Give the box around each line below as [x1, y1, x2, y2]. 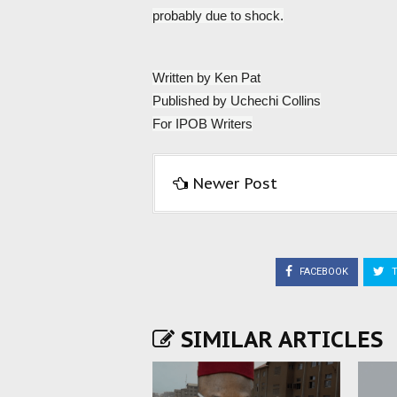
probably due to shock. [152, 8, 284, 23]
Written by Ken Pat [152, 70, 261, 85]
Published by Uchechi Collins [152, 93, 321, 108]
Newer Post [192, 174, 277, 193]
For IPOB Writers [152, 116, 253, 131]
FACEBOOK [297, 265, 348, 277]
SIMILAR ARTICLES [175, 324, 383, 354]
